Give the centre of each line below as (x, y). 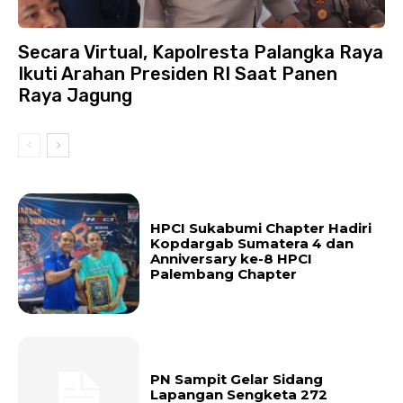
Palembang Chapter (223, 274)
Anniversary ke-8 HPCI (231, 259)
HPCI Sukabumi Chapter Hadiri (260, 228)
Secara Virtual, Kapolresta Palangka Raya (201, 52)
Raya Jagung (75, 95)
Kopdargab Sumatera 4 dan (251, 244)
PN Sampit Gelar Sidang (236, 380)
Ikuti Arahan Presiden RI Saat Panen (178, 73)
